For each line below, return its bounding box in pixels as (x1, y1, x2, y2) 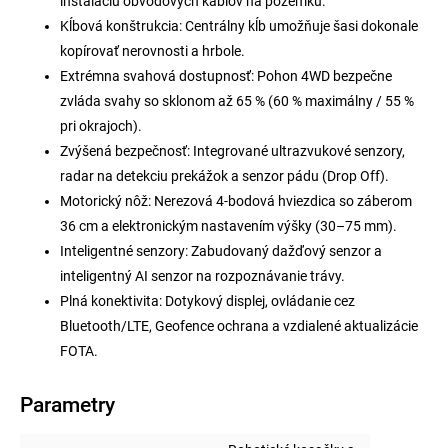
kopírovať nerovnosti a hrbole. (60, 42, 245, 59)
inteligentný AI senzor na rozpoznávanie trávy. (60, 267, 345, 284)
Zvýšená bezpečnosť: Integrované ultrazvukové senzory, (60, 142, 405, 159)
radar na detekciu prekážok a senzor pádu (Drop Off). (60, 167, 389, 184)
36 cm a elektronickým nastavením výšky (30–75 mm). (60, 217, 397, 234)
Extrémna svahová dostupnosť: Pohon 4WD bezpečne (60, 67, 392, 84)
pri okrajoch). (60, 117, 142, 134)
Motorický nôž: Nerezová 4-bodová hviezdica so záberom (60, 192, 412, 209)
